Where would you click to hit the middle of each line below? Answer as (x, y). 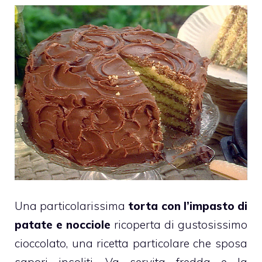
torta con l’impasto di (187, 206)
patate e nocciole (63, 225)
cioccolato (40, 244)
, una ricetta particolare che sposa (157, 244)
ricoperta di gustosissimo (179, 225)
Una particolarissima (70, 206)
